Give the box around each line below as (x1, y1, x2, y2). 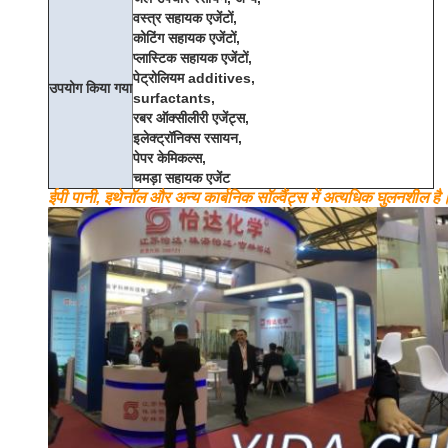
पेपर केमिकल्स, (133, 150, 206, 166)
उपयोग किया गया (49, 80, 132, 96)
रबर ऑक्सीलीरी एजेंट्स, (133, 110, 249, 126)
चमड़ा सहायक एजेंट (133, 170, 230, 186)
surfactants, (133, 90, 215, 106)
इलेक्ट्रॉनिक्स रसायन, (133, 130, 242, 146)
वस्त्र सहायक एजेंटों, (133, 10, 237, 26)
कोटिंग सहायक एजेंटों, (133, 30, 240, 46)
